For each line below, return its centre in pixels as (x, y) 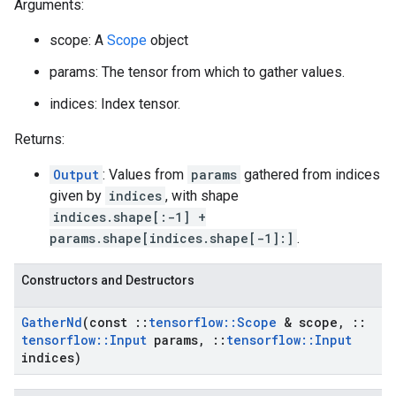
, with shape (202, 196)
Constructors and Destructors (108, 280)
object (168, 40)
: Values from (145, 175)
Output (76, 175)
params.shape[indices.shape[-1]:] (171, 238)
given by (77, 196)
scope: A (78, 40)
